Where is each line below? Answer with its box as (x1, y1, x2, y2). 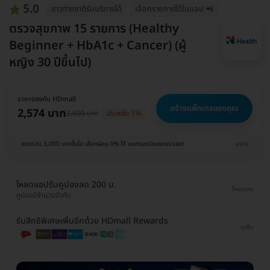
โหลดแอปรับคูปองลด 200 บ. (16, 178, 116, 191)
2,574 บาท (17, 105, 66, 122)
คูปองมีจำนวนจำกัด (16, 189, 71, 201)
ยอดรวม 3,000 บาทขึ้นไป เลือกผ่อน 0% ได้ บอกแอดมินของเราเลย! (21, 139, 184, 149)
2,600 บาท (66, 108, 98, 119)
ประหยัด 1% (106, 108, 141, 119)
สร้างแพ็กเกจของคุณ (170, 102, 239, 115)
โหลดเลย (232, 184, 254, 195)
